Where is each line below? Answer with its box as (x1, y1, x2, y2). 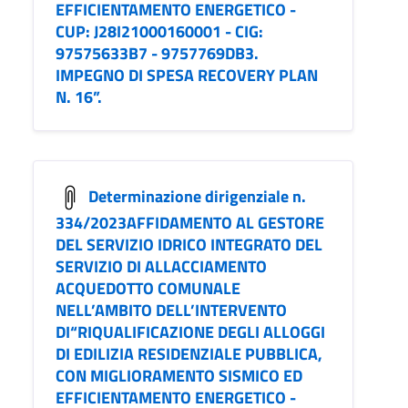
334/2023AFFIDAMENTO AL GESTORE (56, 210, 324, 236)
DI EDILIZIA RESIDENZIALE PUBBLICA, (56, 342, 322, 367)
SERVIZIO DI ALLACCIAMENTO (56, 254, 267, 280)
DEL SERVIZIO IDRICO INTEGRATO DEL (56, 232, 322, 258)
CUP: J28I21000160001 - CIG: (56, 19, 263, 45)
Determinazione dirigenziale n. (88, 183, 306, 209)
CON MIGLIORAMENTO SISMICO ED (56, 363, 302, 389)
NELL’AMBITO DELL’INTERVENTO (56, 298, 287, 323)
